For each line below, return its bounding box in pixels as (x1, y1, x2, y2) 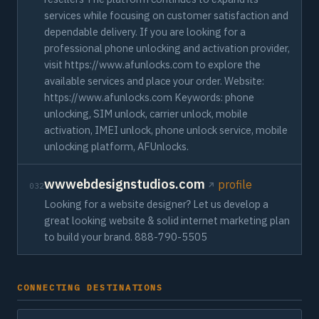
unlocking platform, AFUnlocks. (44, 140, 189, 153)
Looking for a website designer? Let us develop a (44, 197, 268, 211)
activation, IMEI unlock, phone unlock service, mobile (44, 123, 288, 137)
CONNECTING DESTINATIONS (17, 282, 164, 293)
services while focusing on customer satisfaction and (44, 9, 288, 22)
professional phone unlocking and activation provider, (44, 41, 290, 55)
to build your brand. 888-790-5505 (44, 230, 207, 244)
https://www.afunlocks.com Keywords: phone (44, 90, 254, 104)
